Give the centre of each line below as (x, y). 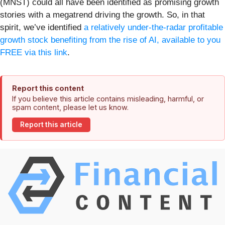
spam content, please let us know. (70, 107)
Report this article (51, 125)
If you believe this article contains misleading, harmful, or (108, 98)
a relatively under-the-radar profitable (153, 27)
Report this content (48, 88)
